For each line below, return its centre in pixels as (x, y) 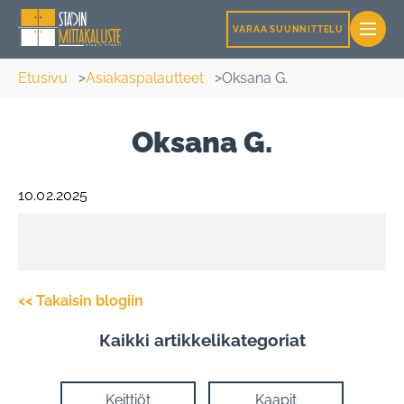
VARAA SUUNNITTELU (288, 29)
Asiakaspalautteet (145, 78)
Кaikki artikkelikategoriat (202, 340)
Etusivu (43, 78)
